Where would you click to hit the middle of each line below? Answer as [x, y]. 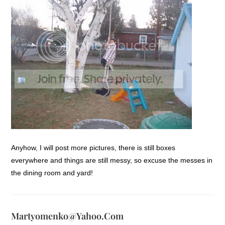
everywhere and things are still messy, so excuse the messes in [112, 160]
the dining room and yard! [52, 173]
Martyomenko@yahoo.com [68, 216]
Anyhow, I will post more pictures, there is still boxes [93, 147]
